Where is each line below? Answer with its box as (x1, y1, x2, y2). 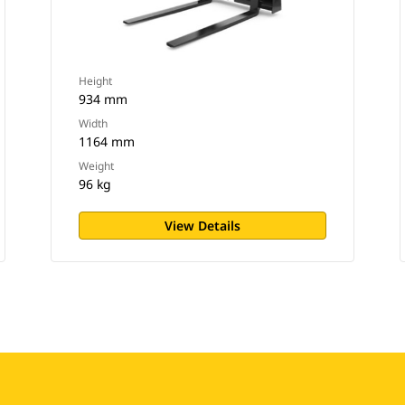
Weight (78, 158, 114, 174)
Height (78, 73, 112, 89)
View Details (164, 217, 240, 234)
